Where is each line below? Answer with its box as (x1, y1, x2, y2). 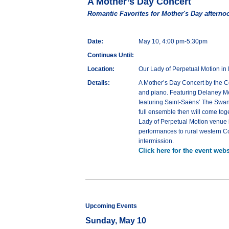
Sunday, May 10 (85, 216, 146, 225)
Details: (87, 79, 110, 87)
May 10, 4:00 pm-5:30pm (139, 38, 208, 45)
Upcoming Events (85, 202, 137, 210)
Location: (87, 65, 114, 73)
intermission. (139, 138, 174, 145)
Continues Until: (87, 52, 134, 59)
